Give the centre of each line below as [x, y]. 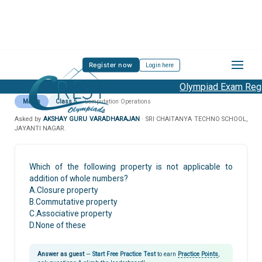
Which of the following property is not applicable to [131, 166]
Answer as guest [61, 254]
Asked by [29, 119]
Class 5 [66, 101]
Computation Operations [118, 101]
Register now [111, 65]
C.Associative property [71, 213]
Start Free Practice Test [124, 254]
